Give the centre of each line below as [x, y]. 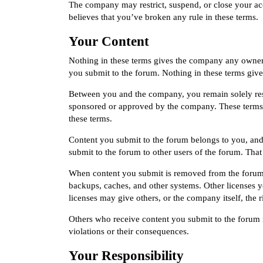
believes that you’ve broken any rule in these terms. [163, 17]
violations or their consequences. [129, 232]
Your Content [109, 41]
